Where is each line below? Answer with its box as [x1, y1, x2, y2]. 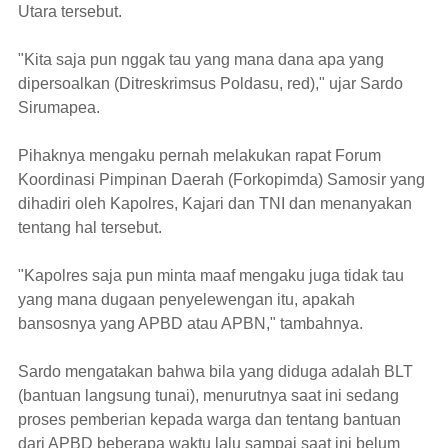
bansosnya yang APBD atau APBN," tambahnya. [18, 315, 363, 332]
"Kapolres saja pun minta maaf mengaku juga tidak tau [18, 267, 404, 284]
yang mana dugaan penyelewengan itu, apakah [18, 291, 355, 308]
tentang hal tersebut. [18, 219, 162, 236]
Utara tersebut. [18, 3, 122, 20]
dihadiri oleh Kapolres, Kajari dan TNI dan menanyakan [18, 195, 412, 212]
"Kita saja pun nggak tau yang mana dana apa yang [18, 51, 384, 68]
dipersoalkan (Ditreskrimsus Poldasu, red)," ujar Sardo [18, 75, 403, 92]
